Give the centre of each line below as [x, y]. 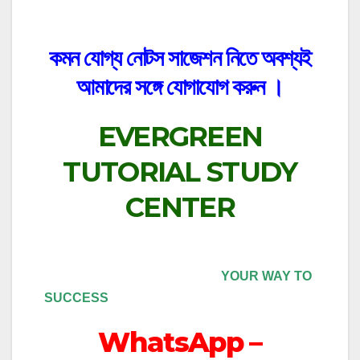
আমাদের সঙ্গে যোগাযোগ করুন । [180, 86]
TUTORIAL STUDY [180, 172]
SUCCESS [76, 297]
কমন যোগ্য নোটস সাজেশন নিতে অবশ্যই [180, 57]
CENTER [180, 208]
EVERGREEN [180, 137]
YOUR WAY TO [178, 276]
